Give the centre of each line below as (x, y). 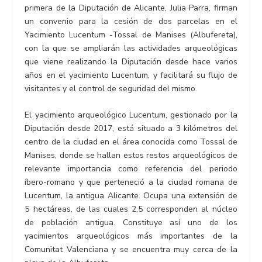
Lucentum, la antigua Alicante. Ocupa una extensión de (131, 196)
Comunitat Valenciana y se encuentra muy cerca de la (131, 250)
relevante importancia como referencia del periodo (131, 169)
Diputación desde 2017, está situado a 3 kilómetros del (131, 129)
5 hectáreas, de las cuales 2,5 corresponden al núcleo (131, 209)
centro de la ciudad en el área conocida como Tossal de (131, 142)
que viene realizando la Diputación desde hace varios (131, 62)
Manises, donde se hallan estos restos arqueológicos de (131, 156)
